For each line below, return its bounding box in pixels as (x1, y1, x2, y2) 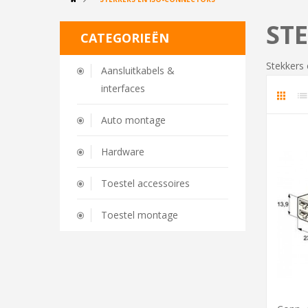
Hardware (101, 145, 144, 159)
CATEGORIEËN (80, 30, 169, 47)
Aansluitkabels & (101, 64, 175, 78)
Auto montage (101, 113, 166, 127)
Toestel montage (101, 208, 178, 222)
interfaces (101, 82, 145, 96)
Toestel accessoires (101, 177, 190, 190)
